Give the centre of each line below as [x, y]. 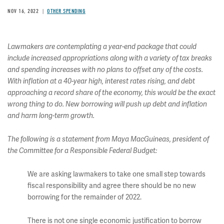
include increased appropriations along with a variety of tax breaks [110, 58]
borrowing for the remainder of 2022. [84, 197]
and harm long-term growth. [51, 116]
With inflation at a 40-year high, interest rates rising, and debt [101, 81]
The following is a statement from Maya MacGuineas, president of [108, 139]
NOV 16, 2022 [23, 11]
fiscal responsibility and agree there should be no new [112, 186]
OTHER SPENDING [66, 11]
